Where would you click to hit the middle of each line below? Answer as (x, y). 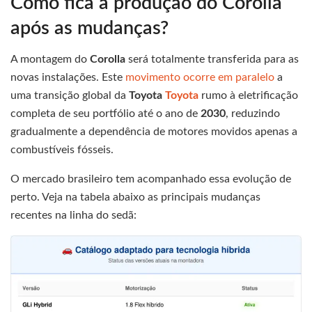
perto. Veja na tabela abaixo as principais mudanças (135, 197)
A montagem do (50, 60)
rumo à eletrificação (248, 96)
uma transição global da (70, 96)
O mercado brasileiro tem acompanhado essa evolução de (151, 179)
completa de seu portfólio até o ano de (106, 114)
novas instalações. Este (68, 78)
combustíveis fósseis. (62, 150)
